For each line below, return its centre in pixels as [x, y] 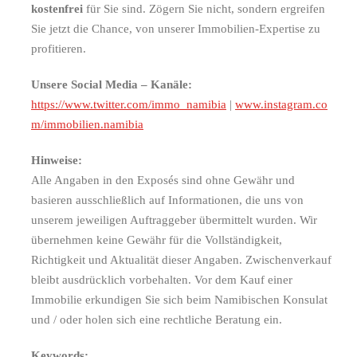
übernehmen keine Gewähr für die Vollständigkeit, [157, 239]
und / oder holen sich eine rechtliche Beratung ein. [157, 319]
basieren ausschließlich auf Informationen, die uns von [167, 200]
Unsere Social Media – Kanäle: [112, 84]
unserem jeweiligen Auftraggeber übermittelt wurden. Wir [174, 220]
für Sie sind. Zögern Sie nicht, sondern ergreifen [204, 8]
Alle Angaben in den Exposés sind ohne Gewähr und [163, 180]
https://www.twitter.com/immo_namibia [129, 104]
